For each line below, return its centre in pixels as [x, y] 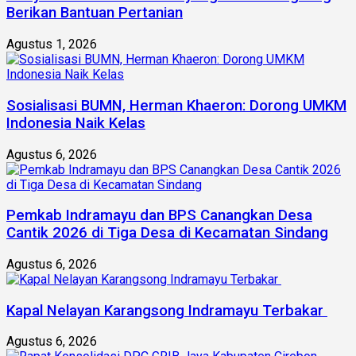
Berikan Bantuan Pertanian [95, 13]
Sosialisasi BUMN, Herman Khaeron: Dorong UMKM [176, 105]
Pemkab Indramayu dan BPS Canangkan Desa [159, 216]
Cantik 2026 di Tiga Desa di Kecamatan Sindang [167, 233]
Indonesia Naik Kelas [76, 123]
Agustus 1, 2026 [52, 44]
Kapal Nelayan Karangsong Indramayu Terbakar [167, 310]
